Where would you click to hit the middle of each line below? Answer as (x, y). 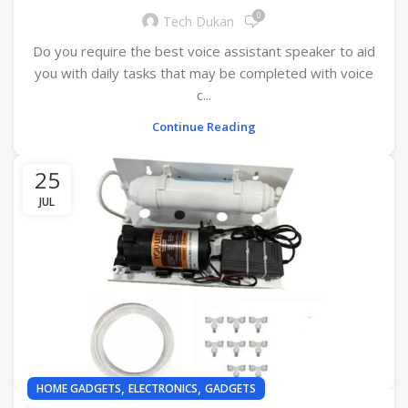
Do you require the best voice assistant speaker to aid (204, 51)
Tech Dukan (199, 22)
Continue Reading (204, 126)
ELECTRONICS (163, 388)
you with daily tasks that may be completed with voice (204, 72)
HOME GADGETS (79, 388)
